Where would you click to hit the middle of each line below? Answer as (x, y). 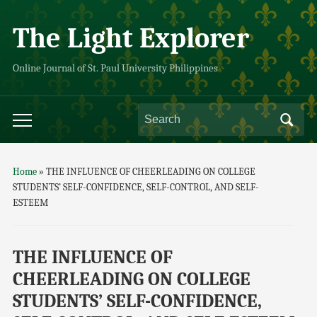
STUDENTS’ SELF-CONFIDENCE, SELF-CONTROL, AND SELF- (136, 187)
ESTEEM (30, 203)
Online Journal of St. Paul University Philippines (115, 68)
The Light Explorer (131, 38)
